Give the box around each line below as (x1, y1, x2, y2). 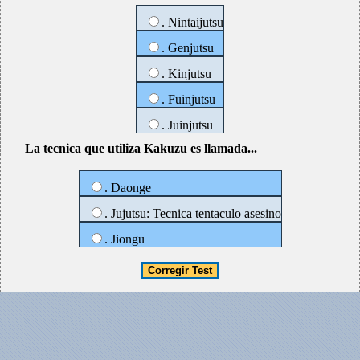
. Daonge (104, 181, 151, 194)
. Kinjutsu (162, 67, 211, 80)
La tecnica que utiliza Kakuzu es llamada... (25, 141, 257, 155)
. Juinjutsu (162, 118, 213, 132)
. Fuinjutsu (162, 92, 215, 106)
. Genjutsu (162, 41, 214, 55)
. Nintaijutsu (162, 15, 223, 29)
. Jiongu (104, 232, 145, 246)
